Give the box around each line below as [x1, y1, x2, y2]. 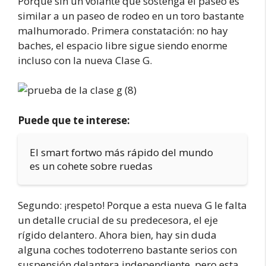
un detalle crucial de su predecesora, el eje [18, 213, 218, 227]
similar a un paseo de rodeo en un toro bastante [18, 8, 244, 23]
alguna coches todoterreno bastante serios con [18, 242, 237, 256]
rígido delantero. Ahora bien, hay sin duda [18, 227, 217, 242]
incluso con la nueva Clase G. [18, 53, 152, 67]
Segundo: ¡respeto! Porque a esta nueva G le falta [18, 198, 247, 212]
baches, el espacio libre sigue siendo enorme [18, 38, 227, 52]
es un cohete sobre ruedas [30, 159, 153, 173]
